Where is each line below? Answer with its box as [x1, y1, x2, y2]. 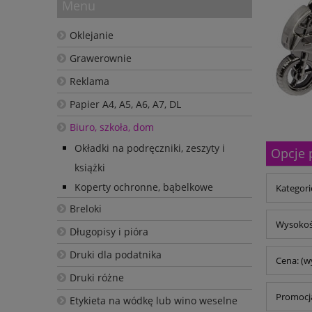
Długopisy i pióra [69, 224, 148, 238]
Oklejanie [69, 28, 114, 42]
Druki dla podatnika [69, 247, 162, 261]
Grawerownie [69, 51, 132, 65]
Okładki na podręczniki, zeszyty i [75, 141, 225, 155]
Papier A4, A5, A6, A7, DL [69, 97, 181, 111]
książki [75, 160, 105, 174]
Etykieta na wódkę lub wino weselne [69, 293, 237, 307]
